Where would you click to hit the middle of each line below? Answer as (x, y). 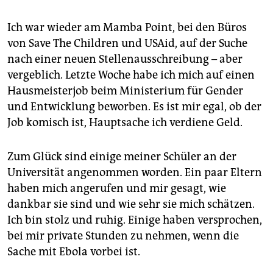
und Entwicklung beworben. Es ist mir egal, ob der (134, 107)
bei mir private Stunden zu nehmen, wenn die (123, 236)
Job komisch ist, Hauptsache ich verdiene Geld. (125, 123)
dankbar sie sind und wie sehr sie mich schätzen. (131, 204)
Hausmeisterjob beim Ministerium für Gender (125, 91)
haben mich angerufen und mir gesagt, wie (117, 189)
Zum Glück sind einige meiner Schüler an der (122, 157)
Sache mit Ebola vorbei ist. (74, 252)
